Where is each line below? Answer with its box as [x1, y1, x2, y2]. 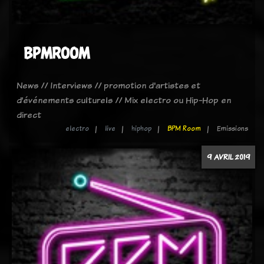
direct [16, 108, 41, 121]
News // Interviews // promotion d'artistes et [16, 79, 200, 91]
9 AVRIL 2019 [207, 151, 250, 162]
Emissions [217, 124, 248, 133]
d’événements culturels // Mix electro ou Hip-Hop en [16, 94, 231, 106]
